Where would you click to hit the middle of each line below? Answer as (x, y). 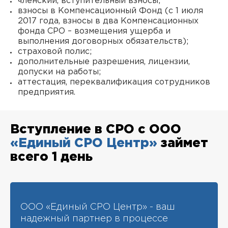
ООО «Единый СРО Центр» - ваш (98, 207)
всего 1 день (51, 157)
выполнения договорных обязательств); (103, 41)
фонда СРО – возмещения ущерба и (94, 31)
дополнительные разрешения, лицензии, (104, 62)
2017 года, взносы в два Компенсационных (108, 21)
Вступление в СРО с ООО (96, 130)
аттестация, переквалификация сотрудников (114, 82)
